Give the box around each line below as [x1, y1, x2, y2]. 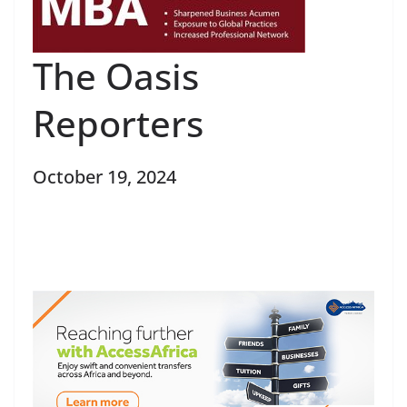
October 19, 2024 [33, 164, 176, 189]
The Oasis [33, 50, 199, 101]
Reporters [33, 97, 213, 148]
